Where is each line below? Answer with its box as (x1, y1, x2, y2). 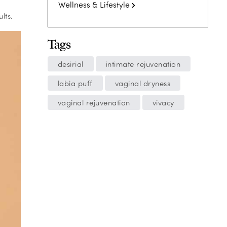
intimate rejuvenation (105, 58, 180, 69)
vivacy (152, 97, 174, 107)
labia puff (57, 78, 93, 88)
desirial (57, 58, 84, 69)
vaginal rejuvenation (57, 97, 130, 107)
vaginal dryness (115, 78, 170, 88)
